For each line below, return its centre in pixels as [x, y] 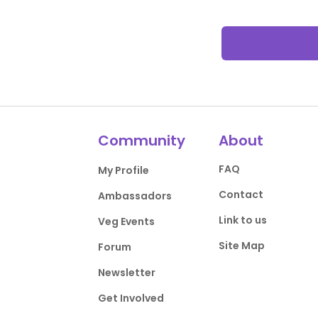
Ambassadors [135, 196]
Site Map [241, 246]
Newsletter [127, 273]
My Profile [124, 170]
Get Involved [131, 298]
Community [142, 141]
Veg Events [127, 221]
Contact [241, 194]
